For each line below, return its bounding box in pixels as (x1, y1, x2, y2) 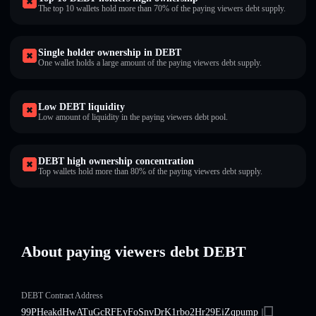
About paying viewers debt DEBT (21, 243, 246, 260)
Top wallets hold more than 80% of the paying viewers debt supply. (38, 166, 262, 176)
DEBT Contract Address (21, 291, 103, 300)
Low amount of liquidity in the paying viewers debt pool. (38, 112, 228, 122)
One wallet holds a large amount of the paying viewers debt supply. (38, 58, 262, 68)
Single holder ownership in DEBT (38, 47, 181, 58)
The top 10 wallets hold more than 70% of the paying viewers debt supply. (38, 4, 286, 13)
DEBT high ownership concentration (38, 156, 194, 166)
